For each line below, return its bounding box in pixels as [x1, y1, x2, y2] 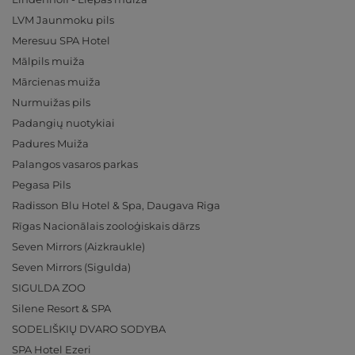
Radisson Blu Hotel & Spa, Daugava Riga [12, 199, 220, 212]
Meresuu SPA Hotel [12, 34, 110, 48]
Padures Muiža [12, 137, 89, 151]
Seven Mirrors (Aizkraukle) [12, 240, 145, 254]
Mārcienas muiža [12, 75, 101, 89]
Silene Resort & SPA [12, 302, 111, 315]
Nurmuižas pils [12, 96, 90, 109]
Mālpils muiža [12, 55, 85, 68]
